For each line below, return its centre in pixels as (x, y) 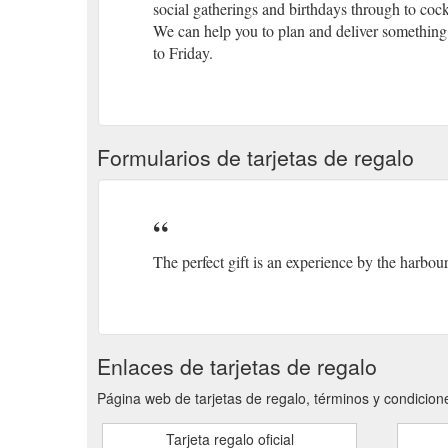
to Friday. (183, 52)
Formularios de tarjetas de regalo (255, 156)
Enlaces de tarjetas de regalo (237, 365)
